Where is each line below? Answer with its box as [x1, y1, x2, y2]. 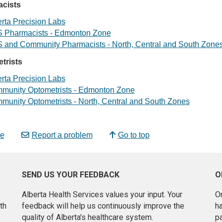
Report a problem [31, 131, 93, 140]
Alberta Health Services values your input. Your [22, 190, 182, 200]
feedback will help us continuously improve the [22, 201, 184, 211]
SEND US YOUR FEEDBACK [22, 170, 119, 180]
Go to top [117, 131, 150, 140]
